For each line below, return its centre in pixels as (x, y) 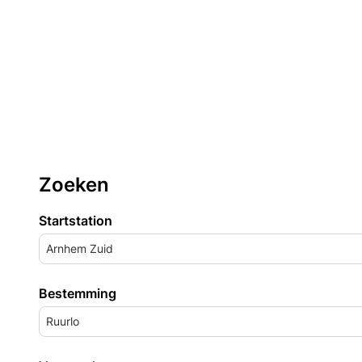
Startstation (76, 221)
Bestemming (78, 293)
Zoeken (74, 185)
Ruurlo (63, 321)
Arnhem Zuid (80, 248)
